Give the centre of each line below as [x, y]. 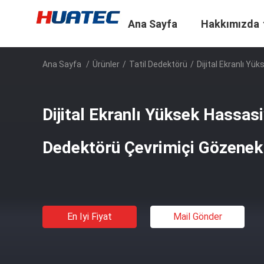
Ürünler [106, 64]
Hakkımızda [230, 24]
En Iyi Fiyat [90, 217]
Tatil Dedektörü [158, 64]
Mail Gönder [197, 217]
